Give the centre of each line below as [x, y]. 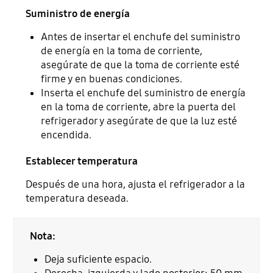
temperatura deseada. [77, 199]
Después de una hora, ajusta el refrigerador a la [136, 185]
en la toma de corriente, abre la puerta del [139, 107]
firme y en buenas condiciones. [112, 79]
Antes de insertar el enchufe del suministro [141, 37]
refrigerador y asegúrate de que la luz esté [139, 121]
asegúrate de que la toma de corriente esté [140, 65]
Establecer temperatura [82, 161]
